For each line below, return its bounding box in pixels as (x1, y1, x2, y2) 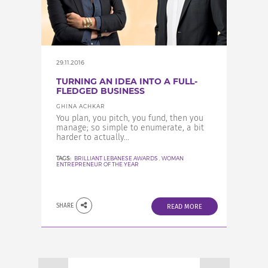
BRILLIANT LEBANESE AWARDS (74, 155, 158, 162)
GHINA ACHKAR (56, 103, 105, 109)
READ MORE (167, 203, 202, 211)
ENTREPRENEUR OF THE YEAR (56, 161, 139, 167)
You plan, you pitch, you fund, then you (56, 113, 203, 123)
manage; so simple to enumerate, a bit (56, 123, 204, 133)
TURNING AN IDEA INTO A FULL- (56, 76, 197, 87)
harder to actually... (56, 132, 129, 142)
